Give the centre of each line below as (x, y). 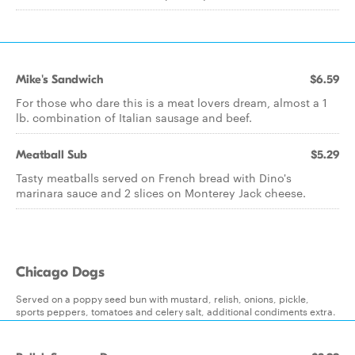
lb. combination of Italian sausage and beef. (134, 117)
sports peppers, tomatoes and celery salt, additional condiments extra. (176, 311)
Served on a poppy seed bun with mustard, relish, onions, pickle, (162, 298)
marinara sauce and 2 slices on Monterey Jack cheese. (161, 193)
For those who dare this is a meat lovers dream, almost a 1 (172, 102)
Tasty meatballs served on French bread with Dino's (154, 177)
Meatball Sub (52, 155)
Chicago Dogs (60, 272)
